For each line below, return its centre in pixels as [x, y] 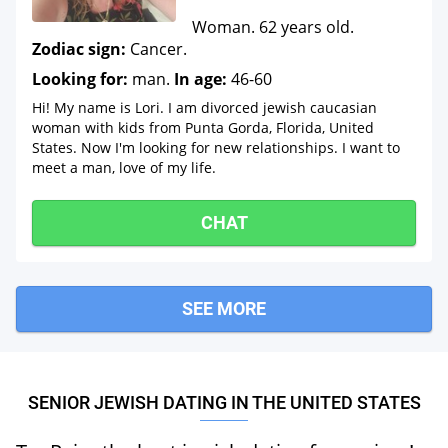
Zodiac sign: [79, 49]
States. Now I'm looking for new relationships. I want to [216, 147]
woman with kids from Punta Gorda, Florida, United [203, 127]
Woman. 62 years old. [273, 27]
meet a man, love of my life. [124, 167]
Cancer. [156, 49]
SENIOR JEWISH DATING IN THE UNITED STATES [224, 402]
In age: [200, 79]
